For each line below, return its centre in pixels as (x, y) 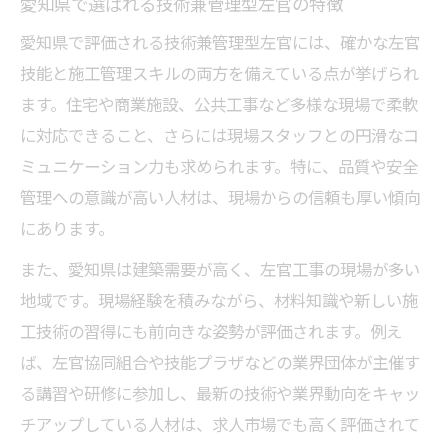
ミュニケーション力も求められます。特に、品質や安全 (219, 166)
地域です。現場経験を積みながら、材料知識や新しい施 (219, 300)
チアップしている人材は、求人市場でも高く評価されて (220, 424)
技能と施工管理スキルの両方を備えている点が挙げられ (219, 73)
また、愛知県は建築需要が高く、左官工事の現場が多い (220, 269)
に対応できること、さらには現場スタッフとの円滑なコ (219, 135)
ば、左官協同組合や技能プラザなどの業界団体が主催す (220, 362)
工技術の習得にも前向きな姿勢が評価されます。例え (211, 331)
